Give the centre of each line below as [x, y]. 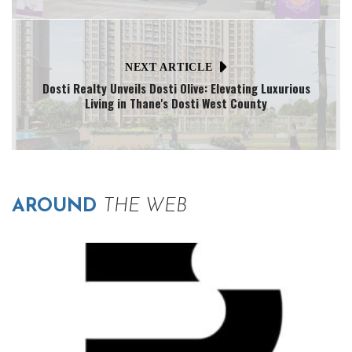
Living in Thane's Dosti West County [176, 103]
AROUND [57, 207]
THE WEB [145, 207]
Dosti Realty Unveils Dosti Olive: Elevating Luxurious [176, 88]
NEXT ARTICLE [169, 67]
